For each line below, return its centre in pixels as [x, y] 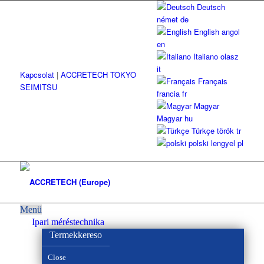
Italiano [206, 56]
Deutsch [211, 7]
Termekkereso [75, 235]
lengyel [223, 143]
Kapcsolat [37, 75]
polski [199, 143]
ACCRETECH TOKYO [98, 75]
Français [213, 81]
